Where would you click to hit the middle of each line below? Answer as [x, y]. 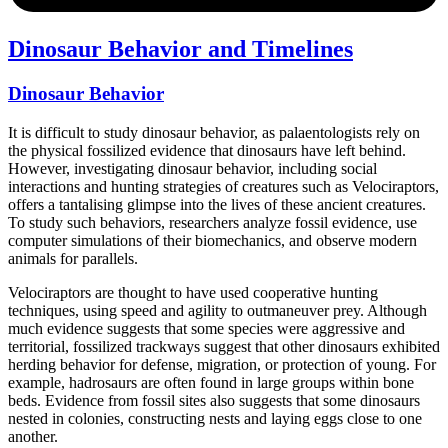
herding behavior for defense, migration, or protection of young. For [222, 364]
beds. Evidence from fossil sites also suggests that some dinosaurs [214, 400]
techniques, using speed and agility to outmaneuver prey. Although [217, 310]
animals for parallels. [73, 258]
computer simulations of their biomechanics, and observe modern [212, 240]
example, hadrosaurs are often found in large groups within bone [211, 382]
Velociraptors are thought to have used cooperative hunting [193, 292]
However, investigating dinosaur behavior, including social [192, 168]
